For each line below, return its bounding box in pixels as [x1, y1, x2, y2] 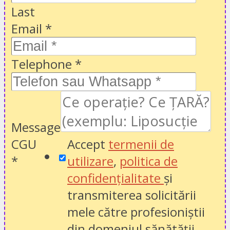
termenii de [108, 136, 174, 153]
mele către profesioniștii [67, 203, 205, 221]
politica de [120, 152, 178, 170]
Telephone [11, 55, 75, 73]
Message [11, 119, 61, 136]
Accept [67, 136, 108, 153]
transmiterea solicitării [67, 186, 196, 204]
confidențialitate [67, 169, 164, 187]
